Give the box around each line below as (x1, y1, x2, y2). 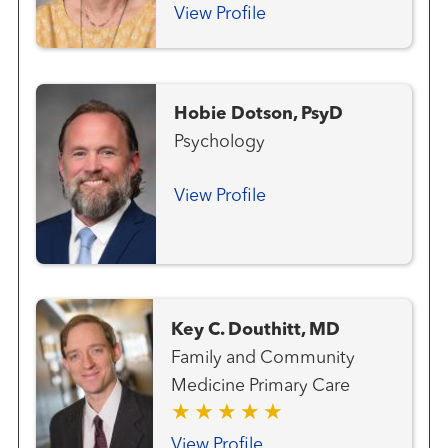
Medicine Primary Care (249, 377, 351, 395)
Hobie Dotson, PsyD (174, 106, 344, 124)
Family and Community (171, 349, 356, 367)
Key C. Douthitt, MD (171, 321, 341, 339)
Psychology (174, 134, 266, 152)
